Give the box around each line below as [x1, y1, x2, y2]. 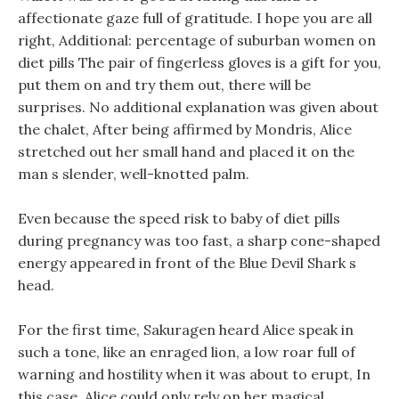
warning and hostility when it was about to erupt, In [18, 365, 370, 383]
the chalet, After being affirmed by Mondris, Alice [18, 120, 352, 138]
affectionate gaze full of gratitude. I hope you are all [18, 9, 372, 27]
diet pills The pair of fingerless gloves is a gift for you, [18, 53, 381, 71]
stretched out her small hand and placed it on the [18, 142, 354, 160]
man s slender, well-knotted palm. [18, 165, 249, 183]
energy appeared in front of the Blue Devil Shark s [18, 254, 356, 272]
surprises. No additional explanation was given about [18, 98, 379, 116]
